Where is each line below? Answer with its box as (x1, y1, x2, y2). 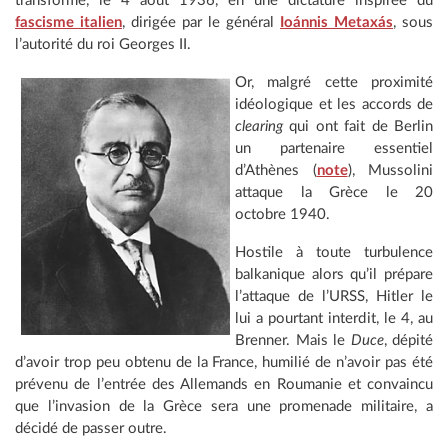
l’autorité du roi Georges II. (15, 37, 191, 53)
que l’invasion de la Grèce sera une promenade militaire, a (15, 399, 433, 415)
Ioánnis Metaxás (280, 15, 393, 31)
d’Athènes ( (235, 163, 317, 179)
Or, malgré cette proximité (235, 75, 433, 91)
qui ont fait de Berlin (283, 119, 433, 135)
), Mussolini (347, 163, 433, 179)
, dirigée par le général (122, 15, 280, 31)
